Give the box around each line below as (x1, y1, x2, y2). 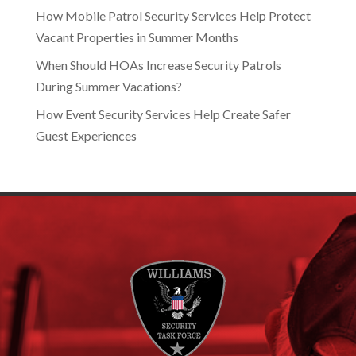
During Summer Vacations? (35, 79, 182, 94)
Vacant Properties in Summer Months (35, 29, 238, 44)
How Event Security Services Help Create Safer (35, 106, 291, 122)
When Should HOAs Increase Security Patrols (35, 57, 281, 72)
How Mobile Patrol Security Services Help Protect (35, 8, 311, 23)
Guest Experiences (35, 128, 137, 143)
